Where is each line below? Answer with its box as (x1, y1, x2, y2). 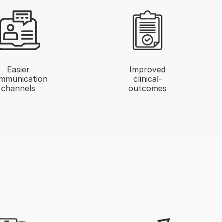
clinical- (133, 73, 162, 84)
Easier (6, 64, 30, 74)
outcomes (128, 83, 167, 93)
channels (1, 83, 36, 93)
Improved (129, 64, 166, 74)
